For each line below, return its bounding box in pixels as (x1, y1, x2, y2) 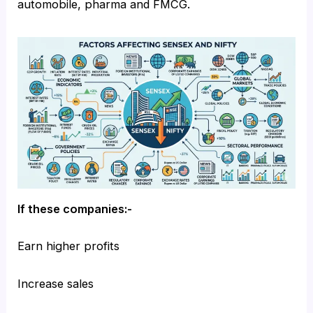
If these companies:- (17, 202, 133, 217)
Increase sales (17, 276, 94, 291)
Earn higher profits (17, 239, 120, 254)
